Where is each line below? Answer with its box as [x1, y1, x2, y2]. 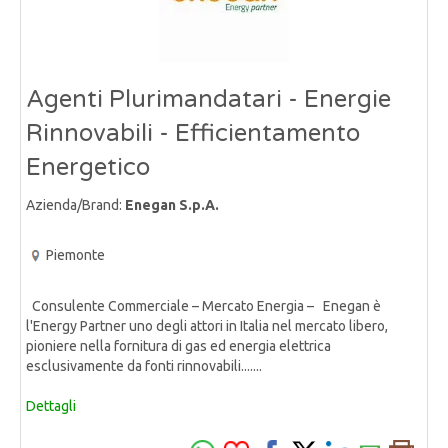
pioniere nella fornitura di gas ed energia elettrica [26, 338, 331, 355]
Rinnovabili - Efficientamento [26, 119, 360, 148]
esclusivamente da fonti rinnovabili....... [26, 358, 262, 375]
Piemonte [46, 247, 105, 263]
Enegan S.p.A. [125, 197, 219, 213]
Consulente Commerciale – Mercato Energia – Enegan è [26, 298, 381, 315]
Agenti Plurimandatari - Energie [26, 85, 391, 114]
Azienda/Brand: [26, 197, 125, 213]
